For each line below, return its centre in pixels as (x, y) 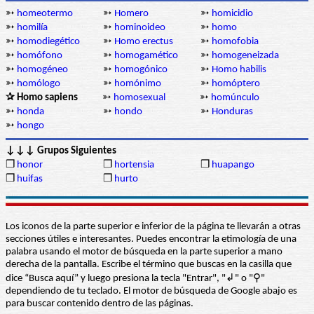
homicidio (232, 14)
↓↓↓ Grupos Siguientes (61, 151)
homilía (32, 28)
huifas (30, 179)
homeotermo (45, 14)
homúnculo (235, 98)
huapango (233, 165)
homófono (40, 56)
